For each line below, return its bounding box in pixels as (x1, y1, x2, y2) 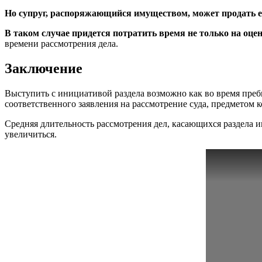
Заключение (5, 61, 82, 77)
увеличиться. (5, 129, 57, 139)
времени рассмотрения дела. (5, 39, 118, 49)
